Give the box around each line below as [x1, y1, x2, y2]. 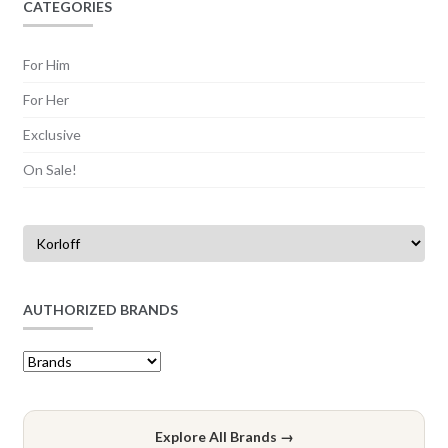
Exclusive [22, 126, 81, 144]
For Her [22, 91, 69, 109]
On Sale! [22, 161, 77, 179]
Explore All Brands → [154, 428, 294, 446]
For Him [22, 56, 70, 74]
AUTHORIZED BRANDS [22, 300, 178, 318]
